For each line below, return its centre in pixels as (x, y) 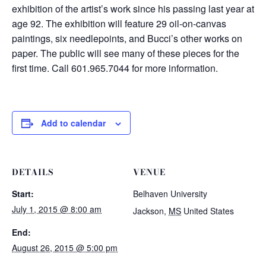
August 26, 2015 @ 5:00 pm (65, 248)
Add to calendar (73, 123)
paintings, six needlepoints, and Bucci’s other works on (127, 38)
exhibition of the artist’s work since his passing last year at (133, 9)
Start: (23, 194)
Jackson (148, 211)
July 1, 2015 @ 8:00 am (57, 209)
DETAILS (33, 172)
